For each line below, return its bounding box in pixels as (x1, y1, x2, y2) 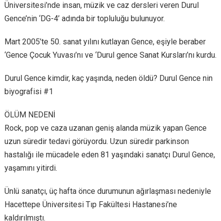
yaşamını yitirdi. (4, 163, 57, 173)
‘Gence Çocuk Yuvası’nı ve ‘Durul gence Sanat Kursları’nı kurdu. (4, 50, 217, 60)
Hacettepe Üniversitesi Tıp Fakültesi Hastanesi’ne (4, 200, 177, 210)
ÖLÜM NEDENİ (4, 110, 55, 120)
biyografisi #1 (4, 87, 53, 97)
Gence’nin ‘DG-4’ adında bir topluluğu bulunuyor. (4, 14, 165, 24)
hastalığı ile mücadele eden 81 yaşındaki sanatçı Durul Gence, (4, 150, 215, 160)
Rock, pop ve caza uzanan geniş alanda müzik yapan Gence (4, 123, 207, 133)
